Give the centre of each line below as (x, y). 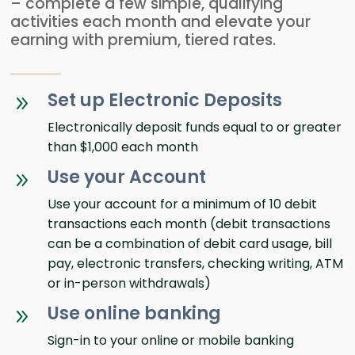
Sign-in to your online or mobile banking (171, 341)
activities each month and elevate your (161, 22)
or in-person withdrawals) (130, 284)
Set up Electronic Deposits (165, 101)
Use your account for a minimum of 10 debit (183, 204)
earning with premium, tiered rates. (143, 40)
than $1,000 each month (123, 147)
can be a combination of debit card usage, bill (190, 244)
